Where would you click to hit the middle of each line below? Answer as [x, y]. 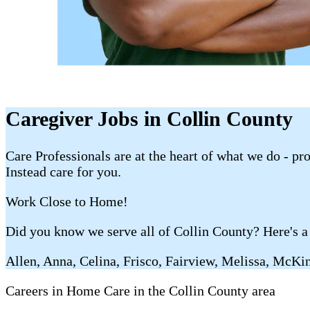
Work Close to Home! [67, 201]
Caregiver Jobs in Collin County [149, 119]
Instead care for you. [63, 171]
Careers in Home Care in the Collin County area [140, 290]
